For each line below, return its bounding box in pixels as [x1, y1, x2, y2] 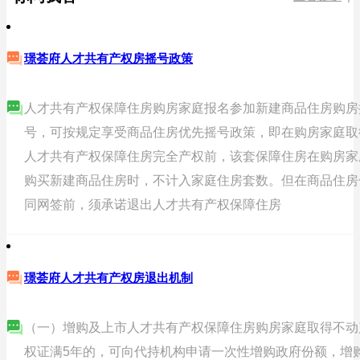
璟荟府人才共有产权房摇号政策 [24, 51, 193, 66]
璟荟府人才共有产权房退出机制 [24, 271, 193, 285]
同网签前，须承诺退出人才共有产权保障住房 [24, 198, 281, 212]
